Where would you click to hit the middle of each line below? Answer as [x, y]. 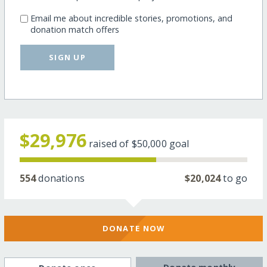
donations [60, 178]
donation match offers [74, 30]
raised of [110, 143]
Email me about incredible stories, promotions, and [131, 18]
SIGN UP [68, 57]
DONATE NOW [133, 229]
